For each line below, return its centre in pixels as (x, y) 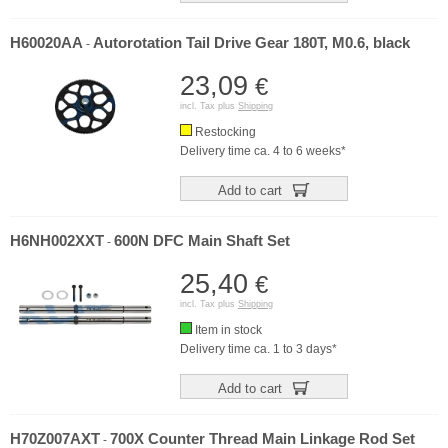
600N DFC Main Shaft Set (202, 241)
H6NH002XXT (57, 241)
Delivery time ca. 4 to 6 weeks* (263, 151)
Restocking (224, 132)
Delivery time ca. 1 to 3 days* (258, 349)
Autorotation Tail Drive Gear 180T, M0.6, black (251, 43)
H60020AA (46, 43)
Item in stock (227, 330)
